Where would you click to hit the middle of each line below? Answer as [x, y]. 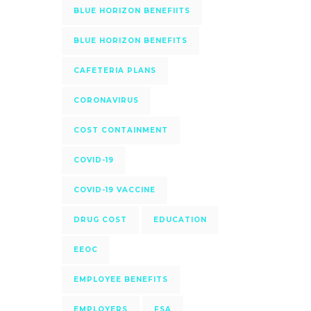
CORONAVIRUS [106, 100]
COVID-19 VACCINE [114, 190]
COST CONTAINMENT [120, 130]
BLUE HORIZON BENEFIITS [132, 11]
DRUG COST [100, 220]
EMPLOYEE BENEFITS [120, 279]
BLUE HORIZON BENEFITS [130, 41]
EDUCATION [180, 220]
